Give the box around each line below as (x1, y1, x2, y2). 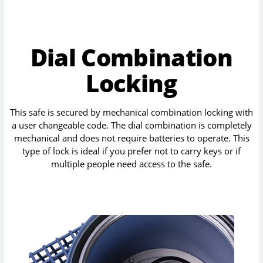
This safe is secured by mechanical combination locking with (10, 106, 253, 119)
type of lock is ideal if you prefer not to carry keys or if (22, 145, 241, 157)
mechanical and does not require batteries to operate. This (14, 132, 249, 144)
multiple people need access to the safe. (51, 158, 212, 170)
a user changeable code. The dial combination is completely (11, 119, 252, 131)
